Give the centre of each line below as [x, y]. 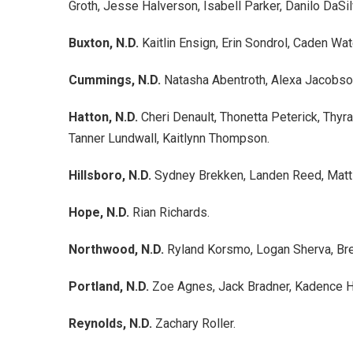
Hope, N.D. [100, 212]
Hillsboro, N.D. [111, 175]
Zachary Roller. [195, 323]
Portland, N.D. [110, 286]
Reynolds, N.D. [112, 323]
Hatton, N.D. [105, 117]
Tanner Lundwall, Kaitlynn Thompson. [169, 138]
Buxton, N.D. [105, 43]
